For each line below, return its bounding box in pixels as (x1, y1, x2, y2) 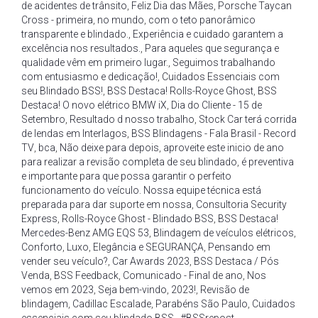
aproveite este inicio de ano (163, 142, 284, 153)
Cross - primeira (21, 14, 93, 26)
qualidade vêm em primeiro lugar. (21, 57, 168, 68)
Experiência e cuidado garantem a (133, 28, 283, 40)
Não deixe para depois (60, 142, 159, 153)
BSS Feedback (54, 270, 119, 281)
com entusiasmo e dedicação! (21, 71, 158, 82)
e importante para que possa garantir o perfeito (21, 170, 231, 182)
